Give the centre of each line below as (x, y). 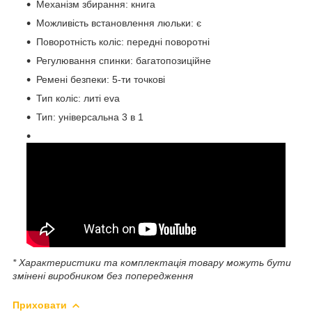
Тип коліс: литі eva (78, 98)
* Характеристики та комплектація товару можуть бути (152, 262)
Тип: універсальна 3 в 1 (90, 117)
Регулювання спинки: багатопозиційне (124, 60)
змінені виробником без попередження (103, 275)
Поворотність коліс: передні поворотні (123, 41)
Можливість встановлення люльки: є (119, 23)
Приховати (40, 305)
